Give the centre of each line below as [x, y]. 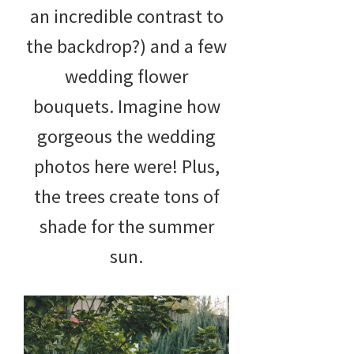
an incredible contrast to [126, 17]
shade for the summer [126, 227]
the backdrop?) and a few [126, 47]
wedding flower [126, 77]
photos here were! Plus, [126, 167]
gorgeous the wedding [126, 137]
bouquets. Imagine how [126, 107]
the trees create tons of [126, 197]
